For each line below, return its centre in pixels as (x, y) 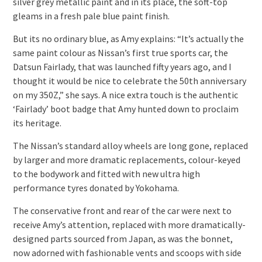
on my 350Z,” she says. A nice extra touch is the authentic (125, 95)
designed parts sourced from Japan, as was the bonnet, (123, 239)
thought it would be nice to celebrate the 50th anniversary (129, 81)
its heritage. (37, 123)
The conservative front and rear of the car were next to (122, 211)
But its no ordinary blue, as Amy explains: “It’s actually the (128, 39)
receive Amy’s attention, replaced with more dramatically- (129, 225)
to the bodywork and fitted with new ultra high (106, 174)
